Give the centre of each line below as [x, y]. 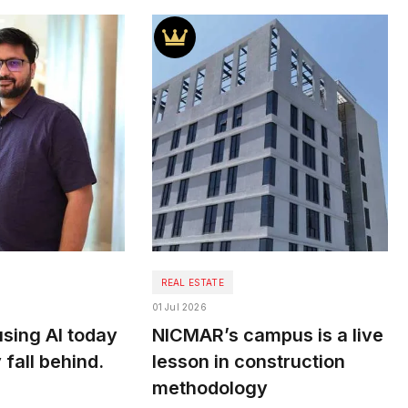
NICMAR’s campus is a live [267, 335]
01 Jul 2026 [179, 306]
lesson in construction [248, 361]
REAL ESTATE [192, 282]
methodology [209, 388]
